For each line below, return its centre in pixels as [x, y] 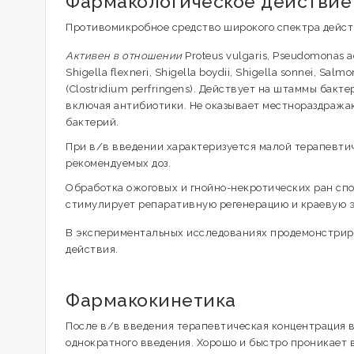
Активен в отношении [125, 56]
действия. [92, 249]
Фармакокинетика [151, 300]
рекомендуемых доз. [118, 163]
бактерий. [92, 122]
